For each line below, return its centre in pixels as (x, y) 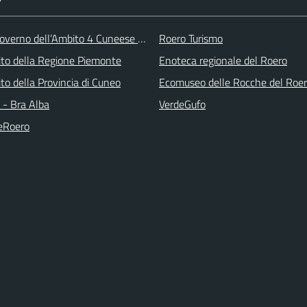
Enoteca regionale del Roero (223, 60)
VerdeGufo (182, 104)
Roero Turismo (191, 38)
